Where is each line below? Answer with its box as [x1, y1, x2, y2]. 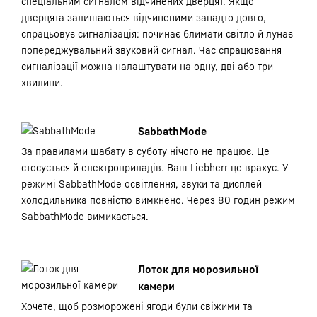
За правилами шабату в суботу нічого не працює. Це [21, 145, 270, 157]
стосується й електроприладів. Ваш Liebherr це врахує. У [21, 161, 288, 173]
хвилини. [21, 76, 63, 88]
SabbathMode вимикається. [21, 210, 149, 222]
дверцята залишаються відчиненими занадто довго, [21, 11, 266, 23]
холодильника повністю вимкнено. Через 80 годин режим [21, 194, 295, 206]
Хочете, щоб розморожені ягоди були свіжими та [21, 300, 253, 312]
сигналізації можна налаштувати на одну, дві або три [21, 60, 273, 72]
